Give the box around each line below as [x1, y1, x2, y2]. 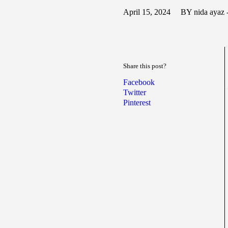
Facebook [123, 78, 155, 87]
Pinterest [123, 98, 151, 107]
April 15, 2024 [123, 8, 170, 16]
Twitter [123, 88, 146, 97]
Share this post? [123, 62, 166, 70]
